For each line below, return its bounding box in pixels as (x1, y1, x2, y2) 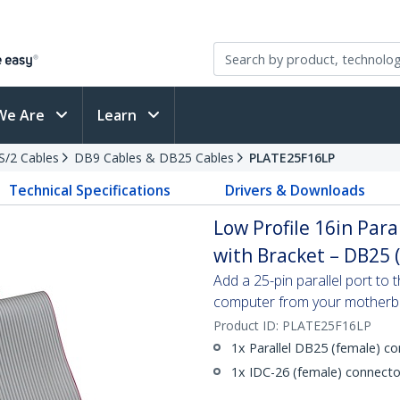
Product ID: (213, 317, 282, 334)
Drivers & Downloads (224, 180, 365, 200)
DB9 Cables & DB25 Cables (74, 149, 234, 166)
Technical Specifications (9, 180, 171, 200)
